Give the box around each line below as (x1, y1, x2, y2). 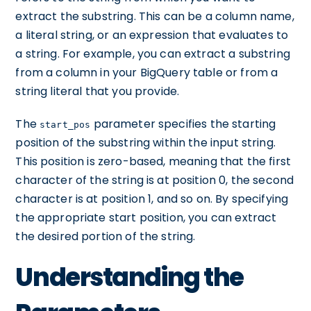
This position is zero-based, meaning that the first (15, 153, 292, 169)
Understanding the (15, 260, 244, 295)
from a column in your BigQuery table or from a (15, 65, 278, 81)
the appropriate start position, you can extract (15, 210, 277, 226)
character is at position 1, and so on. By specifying (15, 191, 289, 207)
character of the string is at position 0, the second (15, 172, 294, 188)
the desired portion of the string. (15, 228, 196, 244)
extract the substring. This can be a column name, (15, 8, 294, 24)
